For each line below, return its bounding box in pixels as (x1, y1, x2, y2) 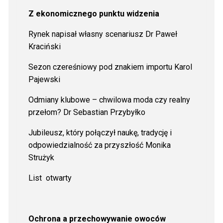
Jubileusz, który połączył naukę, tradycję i (28, 127, 172, 137)
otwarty (45, 173, 72, 183)
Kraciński (28, 41, 61, 51)
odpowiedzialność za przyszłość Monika (28, 140, 171, 150)
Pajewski (28, 74, 60, 84)
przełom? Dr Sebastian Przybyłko (28, 107, 145, 117)
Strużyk (28, 152, 54, 162)
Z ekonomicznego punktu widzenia (28, 8, 159, 18)
